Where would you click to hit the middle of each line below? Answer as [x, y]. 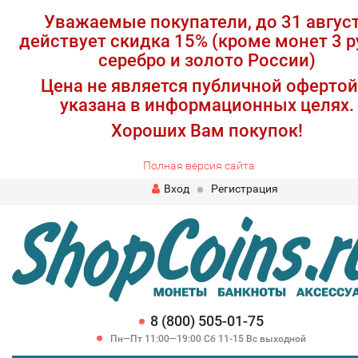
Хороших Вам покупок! [207, 131]
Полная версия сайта [199, 165]
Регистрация [244, 189]
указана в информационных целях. [207, 105]
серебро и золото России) [207, 60]
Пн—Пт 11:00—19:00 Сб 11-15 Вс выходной [207, 339]
